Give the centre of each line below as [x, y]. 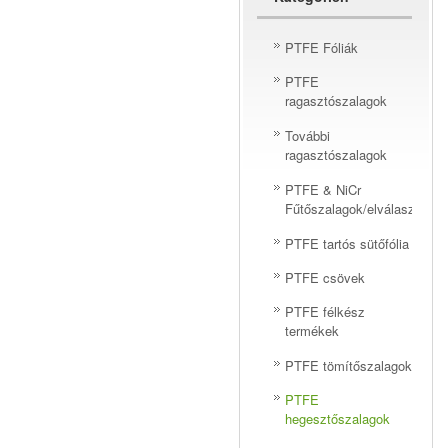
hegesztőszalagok [337, 419]
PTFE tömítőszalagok [348, 365]
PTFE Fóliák [321, 47]
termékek [312, 331]
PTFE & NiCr [323, 189]
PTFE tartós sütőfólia [347, 243]
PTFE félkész [325, 311]
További [307, 135]
